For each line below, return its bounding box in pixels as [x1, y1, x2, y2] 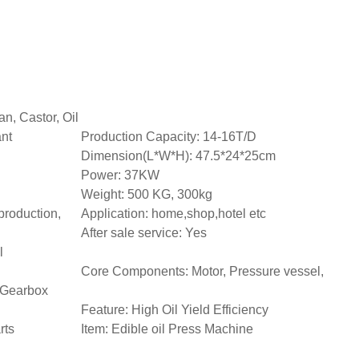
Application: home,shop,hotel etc [81, 207, 266, 221]
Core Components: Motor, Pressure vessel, [81, 264, 324, 279]
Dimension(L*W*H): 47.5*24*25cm [81, 149, 276, 163]
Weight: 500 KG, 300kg [81, 188, 212, 202]
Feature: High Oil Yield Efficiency [81, 303, 268, 317]
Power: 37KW [81, 168, 159, 183]
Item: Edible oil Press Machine [81, 322, 253, 337]
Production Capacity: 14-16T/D [81, 130, 256, 144]
